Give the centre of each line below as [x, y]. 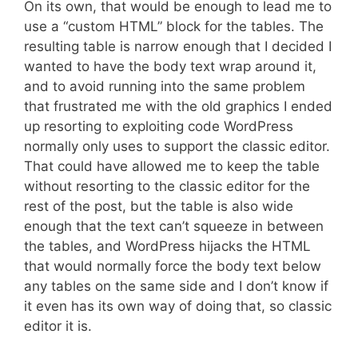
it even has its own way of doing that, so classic [178, 306]
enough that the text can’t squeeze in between [174, 226]
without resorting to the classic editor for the [167, 186]
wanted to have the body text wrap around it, [170, 66]
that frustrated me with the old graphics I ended [178, 106]
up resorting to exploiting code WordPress [159, 126]
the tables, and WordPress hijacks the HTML [167, 246]
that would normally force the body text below [173, 266]
